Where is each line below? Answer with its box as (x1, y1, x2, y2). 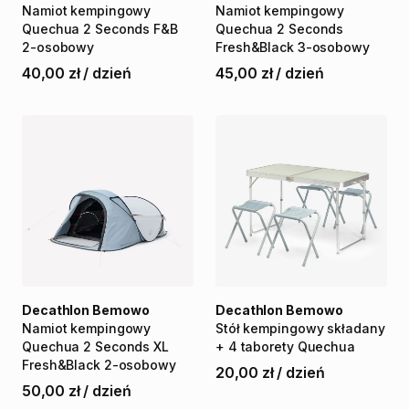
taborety (240, 339, 294, 354)
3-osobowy (297, 39, 370, 55)
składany (327, 320, 385, 336)
